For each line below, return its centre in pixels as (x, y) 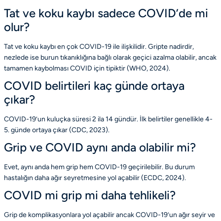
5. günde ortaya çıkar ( (38, 130)
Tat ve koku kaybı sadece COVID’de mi (106, 13)
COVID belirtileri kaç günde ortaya (94, 86)
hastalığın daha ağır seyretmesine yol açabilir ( (74, 178)
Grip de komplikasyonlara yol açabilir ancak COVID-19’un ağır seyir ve (110, 215)
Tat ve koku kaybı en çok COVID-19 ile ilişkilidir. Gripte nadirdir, (99, 47)
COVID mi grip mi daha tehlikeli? (90, 195)
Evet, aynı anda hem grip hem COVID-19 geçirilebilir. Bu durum (99, 167)
